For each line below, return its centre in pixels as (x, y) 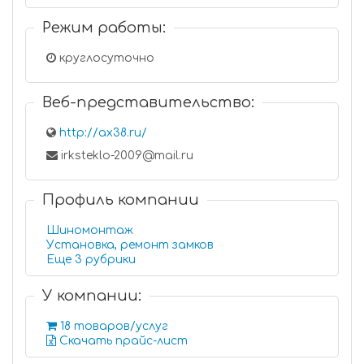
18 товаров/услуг (113, 326)
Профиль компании (121, 200)
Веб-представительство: (148, 102)
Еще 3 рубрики (110, 260)
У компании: (92, 296)
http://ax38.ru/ (103, 133)
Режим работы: (104, 28)
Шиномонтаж (90, 230)
